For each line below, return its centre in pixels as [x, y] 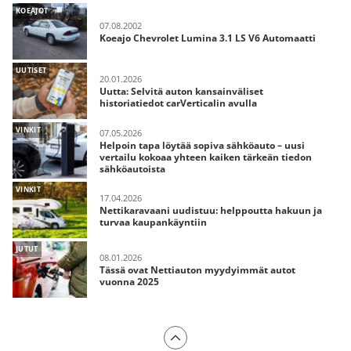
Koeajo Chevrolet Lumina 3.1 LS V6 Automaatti [208, 38]
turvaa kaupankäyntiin [153, 222]
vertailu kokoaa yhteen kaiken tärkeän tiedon [206, 157]
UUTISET [31, 70]
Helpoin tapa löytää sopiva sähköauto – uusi [202, 145]
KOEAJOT [32, 11]
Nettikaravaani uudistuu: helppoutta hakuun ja [211, 210]
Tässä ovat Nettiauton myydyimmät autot [197, 270]
